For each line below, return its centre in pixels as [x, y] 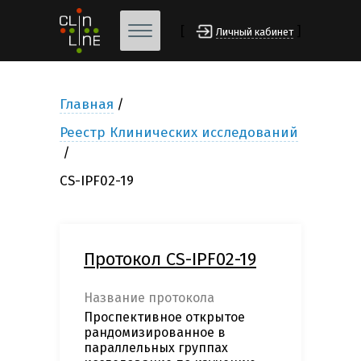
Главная [87, 105]
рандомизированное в [155, 333]
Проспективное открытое [164, 317]
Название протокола [149, 298]
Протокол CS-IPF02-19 [170, 259]
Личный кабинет [255, 32]
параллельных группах [156, 348]
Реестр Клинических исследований [179, 133]
